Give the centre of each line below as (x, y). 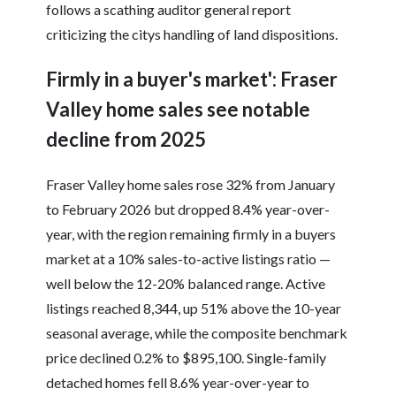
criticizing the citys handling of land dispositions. (192, 34)
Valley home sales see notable (179, 110)
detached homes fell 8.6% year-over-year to (178, 383)
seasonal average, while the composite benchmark (197, 333)
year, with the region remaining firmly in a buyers (191, 234)
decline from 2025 (126, 140)
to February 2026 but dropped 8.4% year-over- (188, 209)
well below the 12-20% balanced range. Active (186, 284)
